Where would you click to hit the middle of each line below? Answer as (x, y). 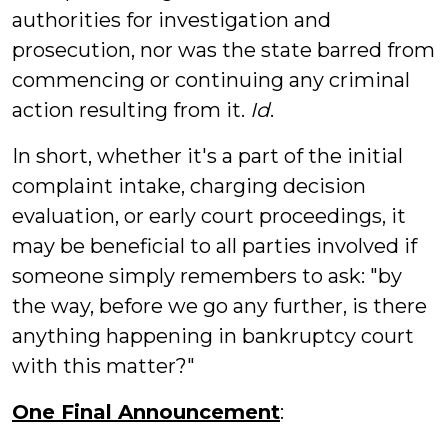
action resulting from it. (131, 110)
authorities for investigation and (171, 20)
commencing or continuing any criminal (211, 80)
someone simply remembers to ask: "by (207, 276)
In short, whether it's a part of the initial (207, 156)
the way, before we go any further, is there (219, 306)
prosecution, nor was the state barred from (223, 50)
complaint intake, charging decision (189, 186)
